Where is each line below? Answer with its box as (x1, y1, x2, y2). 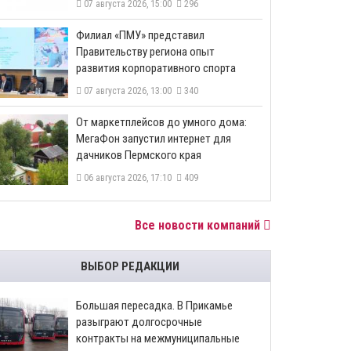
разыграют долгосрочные (76, 315, 202, 329)
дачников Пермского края (76, 148, 201, 162)
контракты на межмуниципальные (76, 331, 240, 346)
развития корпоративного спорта (76, 61, 236, 75)
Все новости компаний (135, 218, 263, 233)
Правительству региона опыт (76, 45, 215, 59)
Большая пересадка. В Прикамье (76, 299, 233, 313)
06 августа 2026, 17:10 (81, 172, 176, 183)
